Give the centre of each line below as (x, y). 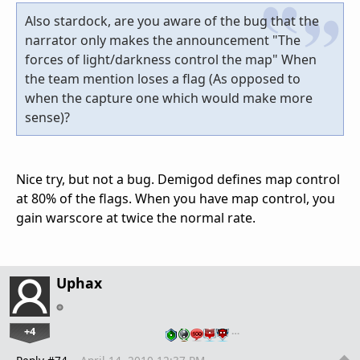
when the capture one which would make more (169, 98)
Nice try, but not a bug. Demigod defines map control (178, 179)
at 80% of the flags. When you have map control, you (176, 198)
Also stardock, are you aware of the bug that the (172, 20)
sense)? (47, 117)
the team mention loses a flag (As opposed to (163, 78)
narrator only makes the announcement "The (163, 40)
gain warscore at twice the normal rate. (136, 217)
